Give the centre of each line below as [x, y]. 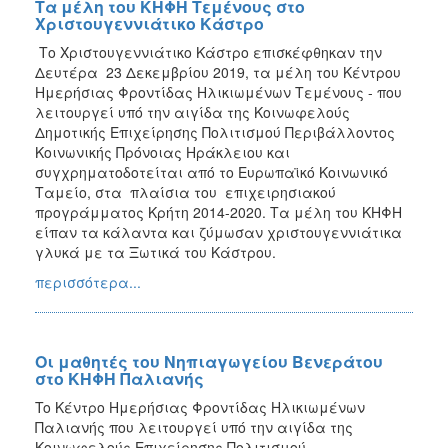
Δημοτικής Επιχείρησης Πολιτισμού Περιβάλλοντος [215, 131]
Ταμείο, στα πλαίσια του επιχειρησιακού [185, 191]
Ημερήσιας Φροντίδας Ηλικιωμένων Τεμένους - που [218, 91]
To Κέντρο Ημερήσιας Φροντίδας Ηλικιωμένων [200, 406]
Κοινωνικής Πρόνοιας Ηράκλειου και [162, 151]
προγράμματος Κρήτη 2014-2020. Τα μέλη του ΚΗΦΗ [218, 211]
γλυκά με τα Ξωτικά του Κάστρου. [157, 251]
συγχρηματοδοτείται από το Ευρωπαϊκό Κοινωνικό [211, 171]
